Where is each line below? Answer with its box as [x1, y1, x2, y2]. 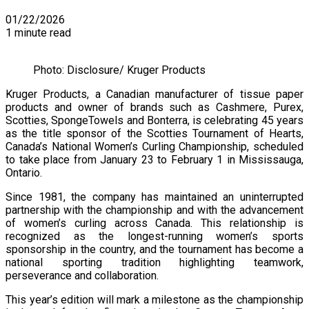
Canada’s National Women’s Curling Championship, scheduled [6, 139, 303, 153]
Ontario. [6, 166, 42, 179]
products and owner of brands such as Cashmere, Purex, [6, 100, 303, 114]
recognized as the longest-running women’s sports [6, 229, 303, 243]
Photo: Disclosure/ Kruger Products [33, 63, 206, 77]
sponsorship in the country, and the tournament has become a [6, 242, 303, 256]
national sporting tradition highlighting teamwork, [6, 255, 303, 269]
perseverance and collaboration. [6, 268, 159, 282]
